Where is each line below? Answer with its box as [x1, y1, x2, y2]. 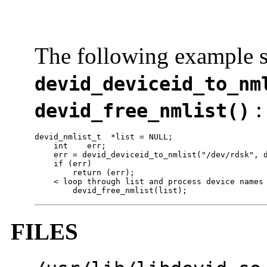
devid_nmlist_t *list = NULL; [35, 132, 173, 142]
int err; [35, 141, 106, 151]
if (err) [35, 159, 92, 169]
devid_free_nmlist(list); [35, 186, 187, 195]
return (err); [35, 168, 135, 178]
